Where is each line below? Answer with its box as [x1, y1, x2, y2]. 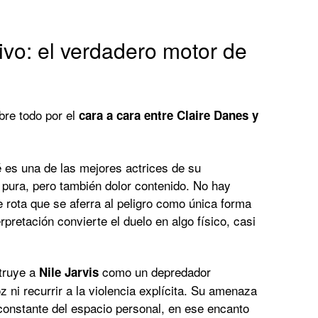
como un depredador [99, 262, 211, 280]
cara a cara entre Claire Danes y [79, 106, 258, 124]
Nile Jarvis [39, 263, 99, 280]
